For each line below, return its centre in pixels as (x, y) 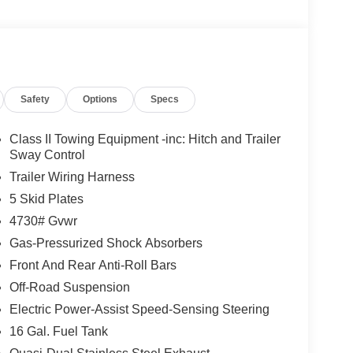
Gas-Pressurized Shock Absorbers (106, 243)
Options (100, 99)
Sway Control (47, 154)
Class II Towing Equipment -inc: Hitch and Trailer (145, 139)
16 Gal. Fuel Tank (58, 331)
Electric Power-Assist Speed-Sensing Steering (139, 309)
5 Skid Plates (46, 199)
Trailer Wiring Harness (72, 176)
